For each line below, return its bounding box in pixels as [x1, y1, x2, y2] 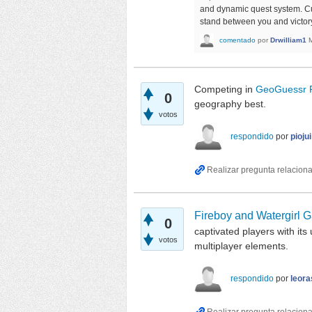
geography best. [194, 98, 266, 110]
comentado [219, 36, 256, 44]
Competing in [194, 84, 256, 95]
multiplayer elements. [194, 240, 291, 252]
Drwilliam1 [270, 36, 306, 44]
